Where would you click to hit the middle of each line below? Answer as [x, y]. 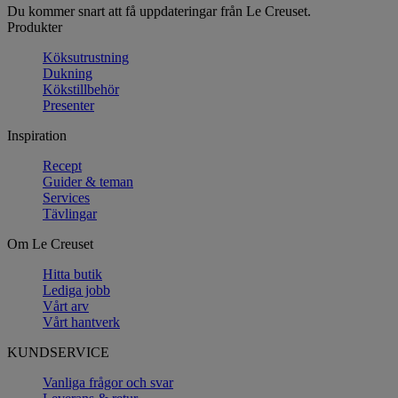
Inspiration [37, 135]
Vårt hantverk [81, 322]
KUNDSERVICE [58, 352]
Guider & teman [88, 181]
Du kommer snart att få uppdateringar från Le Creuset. [159, 11]
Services [66, 197]
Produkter [35, 27]
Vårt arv [66, 306]
